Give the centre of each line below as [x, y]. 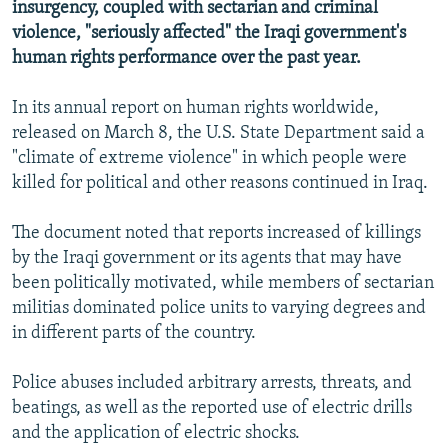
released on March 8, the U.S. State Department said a [218, 133]
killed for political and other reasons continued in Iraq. [220, 183]
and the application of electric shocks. [156, 433]
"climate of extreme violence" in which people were [209, 158]
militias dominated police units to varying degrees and [219, 308]
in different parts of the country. [134, 333]
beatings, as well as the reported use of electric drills [212, 408]
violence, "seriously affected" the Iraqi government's [209, 33]
